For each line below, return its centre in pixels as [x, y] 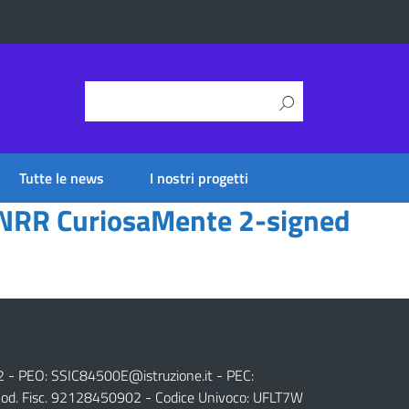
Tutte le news [62, 178]
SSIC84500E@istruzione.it [131, 375]
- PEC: [233, 375]
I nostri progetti [199, 178]
